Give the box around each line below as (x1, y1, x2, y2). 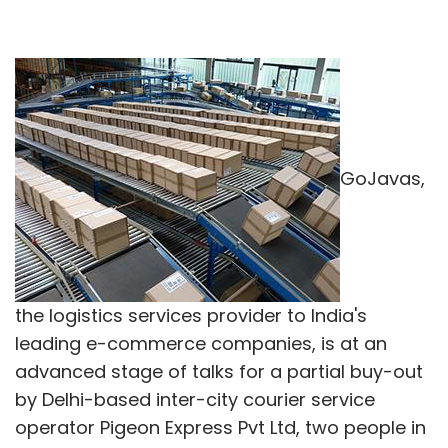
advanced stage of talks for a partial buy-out (15, 358, 423, 384)
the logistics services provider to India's (15, 302, 367, 328)
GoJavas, (340, 165, 425, 191)
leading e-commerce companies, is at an (15, 330, 387, 356)
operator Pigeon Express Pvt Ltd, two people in (15, 414, 426, 440)
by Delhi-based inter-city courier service (15, 386, 375, 412)
